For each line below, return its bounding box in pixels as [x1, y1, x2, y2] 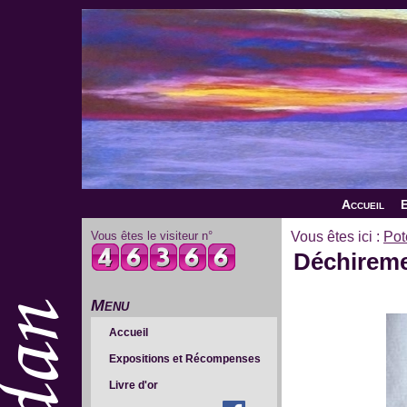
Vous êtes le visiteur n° [91, 229, 213, 243]
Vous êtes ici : [291, 229, 383, 244]
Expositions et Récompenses [109, 352, 261, 365]
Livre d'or [109, 379, 158, 392]
